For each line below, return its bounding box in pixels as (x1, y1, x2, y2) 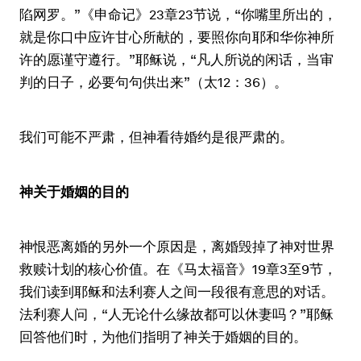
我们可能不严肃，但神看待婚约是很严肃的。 (19, 129, 293, 145)
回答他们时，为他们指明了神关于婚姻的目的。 (19, 329, 307, 345)
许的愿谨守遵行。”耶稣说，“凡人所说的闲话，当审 (19, 52, 334, 68)
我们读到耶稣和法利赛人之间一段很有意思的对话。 (19, 284, 334, 300)
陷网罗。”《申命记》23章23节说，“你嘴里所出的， (19, 6, 337, 23)
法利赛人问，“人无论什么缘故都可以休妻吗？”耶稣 (19, 306, 334, 322)
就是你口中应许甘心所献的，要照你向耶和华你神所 (19, 29, 334, 45)
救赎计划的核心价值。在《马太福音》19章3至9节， (19, 261, 337, 277)
